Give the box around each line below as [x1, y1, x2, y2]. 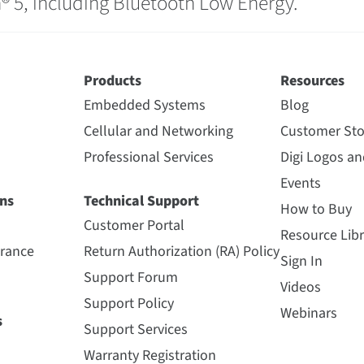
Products [84, 71, 141, 91]
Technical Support [84, 191, 199, 211]
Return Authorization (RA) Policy [84, 241, 279, 262]
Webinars [279, 303, 337, 323]
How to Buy [279, 199, 352, 219]
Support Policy [84, 293, 174, 314]
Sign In [279, 251, 323, 271]
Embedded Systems [84, 95, 206, 115]
